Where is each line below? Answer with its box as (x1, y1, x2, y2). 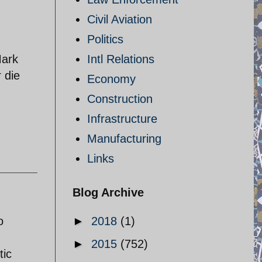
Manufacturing (87, 132, 161, 145)
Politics (87, 33, 123, 46)
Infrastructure (87, 112, 157, 125)
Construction (87, 92, 153, 105)
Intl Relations (87, 53, 154, 65)
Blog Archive (73, 186, 144, 199)
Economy (87, 73, 136, 85)
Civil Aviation (87, 13, 152, 26)
